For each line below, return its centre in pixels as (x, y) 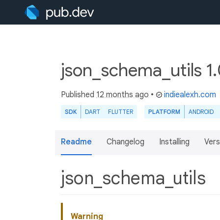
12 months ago (123, 95)
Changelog (125, 142)
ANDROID (201, 112)
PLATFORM (164, 112)
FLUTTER (121, 112)
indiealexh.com (190, 95)
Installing (174, 142)
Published (79, 95)
